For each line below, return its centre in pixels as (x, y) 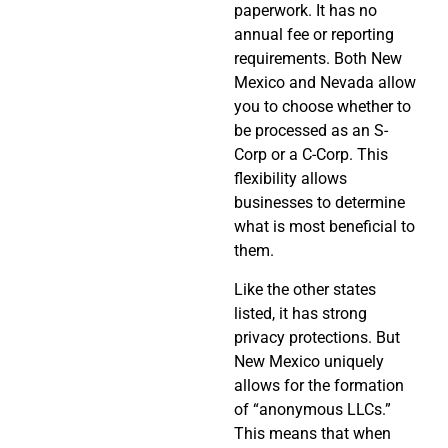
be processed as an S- (311, 131)
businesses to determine (319, 203)
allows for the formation (319, 385)
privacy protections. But (317, 337)
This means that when (312, 433)
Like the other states (305, 289)
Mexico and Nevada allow (325, 83)
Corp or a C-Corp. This (311, 155)
